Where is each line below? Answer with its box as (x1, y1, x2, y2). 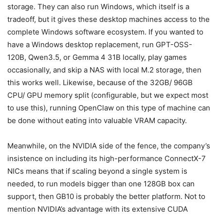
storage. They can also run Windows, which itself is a (7, 2, 189, 12)
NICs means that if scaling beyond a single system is (7, 166, 187, 176)
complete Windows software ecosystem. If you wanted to (7, 27, 203, 37)
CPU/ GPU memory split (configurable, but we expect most (7, 91, 208, 100)
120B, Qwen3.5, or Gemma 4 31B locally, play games (7, 53, 187, 62)
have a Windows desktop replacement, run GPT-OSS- (7, 40, 192, 50)
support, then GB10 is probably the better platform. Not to (7, 192, 205, 201)
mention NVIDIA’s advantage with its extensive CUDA (7, 204, 188, 214)
